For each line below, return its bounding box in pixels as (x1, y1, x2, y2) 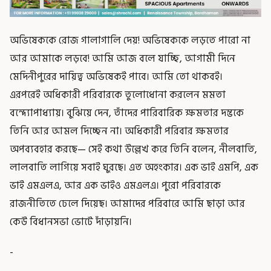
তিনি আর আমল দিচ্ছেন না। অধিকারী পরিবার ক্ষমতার (10, 123, 229, 139)
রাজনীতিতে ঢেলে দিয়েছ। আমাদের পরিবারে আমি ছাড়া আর (10, 195, 245, 212)
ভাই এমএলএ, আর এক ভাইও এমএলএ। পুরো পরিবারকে (10, 177, 221, 194)
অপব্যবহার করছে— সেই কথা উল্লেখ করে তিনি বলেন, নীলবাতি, (10, 141, 257, 157)
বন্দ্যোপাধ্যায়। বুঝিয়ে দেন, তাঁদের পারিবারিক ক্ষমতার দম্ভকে (10, 105, 244, 121)
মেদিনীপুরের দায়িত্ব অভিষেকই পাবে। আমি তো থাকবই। (10, 68, 223, 85)
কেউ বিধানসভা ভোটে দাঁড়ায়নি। (10, 214, 132, 230)
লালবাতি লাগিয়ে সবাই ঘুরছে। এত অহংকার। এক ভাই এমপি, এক (10, 159, 258, 175)
